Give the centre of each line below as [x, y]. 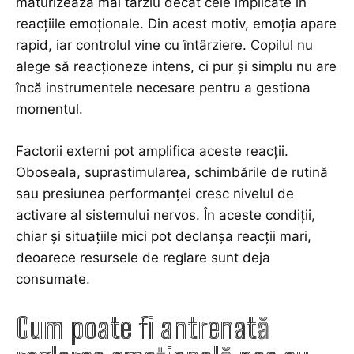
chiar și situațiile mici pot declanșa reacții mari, [164, 237]
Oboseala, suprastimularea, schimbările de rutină [172, 173]
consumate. [53, 279]
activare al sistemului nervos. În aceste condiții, [166, 215]
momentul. [49, 109]
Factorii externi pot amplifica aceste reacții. [152, 151]
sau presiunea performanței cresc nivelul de [155, 194]
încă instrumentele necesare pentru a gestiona [163, 88]
